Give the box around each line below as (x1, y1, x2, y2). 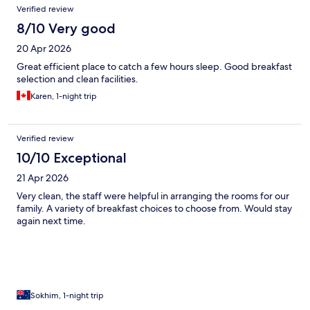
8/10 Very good (17, 20, 116, 37)
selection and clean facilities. (17, 73, 138, 86)
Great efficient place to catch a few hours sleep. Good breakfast (17, 60, 292, 73)
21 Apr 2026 (17, 172, 69, 185)
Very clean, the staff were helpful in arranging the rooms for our (17, 190, 289, 203)
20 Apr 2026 (17, 42, 71, 55)
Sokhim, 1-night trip (30, 290, 104, 302)
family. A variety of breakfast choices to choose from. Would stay (17, 202, 292, 215)
